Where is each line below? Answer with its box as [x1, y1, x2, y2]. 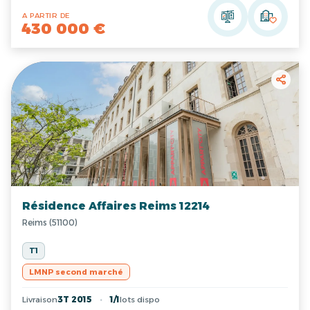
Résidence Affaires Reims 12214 [22, 199, 210, 213]
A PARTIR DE [22, 11, 70, 21]
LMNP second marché [29, 267, 123, 277]
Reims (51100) [22, 217, 77, 228]
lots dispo [120, 295, 160, 305]
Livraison [22, 295, 57, 305]
